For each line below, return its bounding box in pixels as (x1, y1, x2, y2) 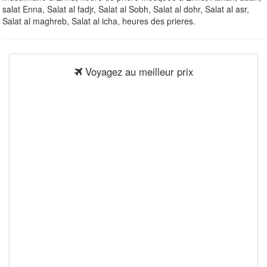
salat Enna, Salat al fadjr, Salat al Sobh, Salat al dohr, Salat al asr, (2, 2, 249, 15)
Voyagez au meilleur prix (82, 64, 193, 79)
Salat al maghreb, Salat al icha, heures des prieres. (2, 14, 195, 27)
